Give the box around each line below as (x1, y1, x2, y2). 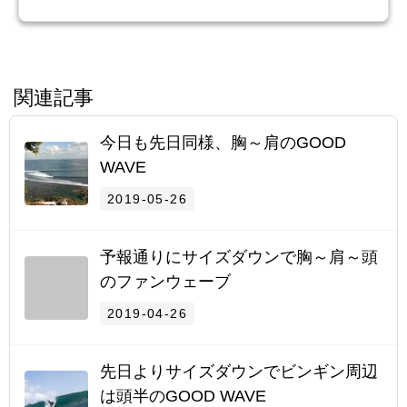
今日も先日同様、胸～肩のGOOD (100, 134, 346, 153)
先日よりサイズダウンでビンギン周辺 (100, 362, 378, 382)
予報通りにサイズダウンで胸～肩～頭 (100, 248, 378, 267)
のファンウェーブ (100, 273, 231, 292)
